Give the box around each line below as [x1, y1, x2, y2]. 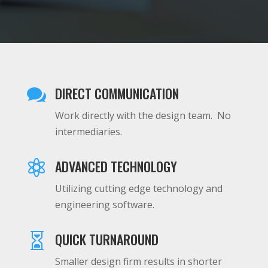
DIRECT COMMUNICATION [54, 84, 179, 103]
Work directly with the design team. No [54, 109, 231, 122]
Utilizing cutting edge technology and [54, 182, 223, 195]
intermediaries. [54, 125, 122, 138]
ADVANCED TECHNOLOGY [54, 157, 177, 176]
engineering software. [54, 198, 154, 211]
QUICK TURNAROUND [54, 230, 159, 249]
